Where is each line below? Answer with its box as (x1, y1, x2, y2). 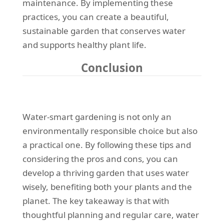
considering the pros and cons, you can (22, 152, 178, 164)
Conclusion (80, 59, 143, 75)
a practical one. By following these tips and (22, 138, 191, 150)
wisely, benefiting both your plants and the (22, 180, 192, 192)
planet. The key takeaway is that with (22, 194, 169, 206)
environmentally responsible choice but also (22, 124, 197, 136)
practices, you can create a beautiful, (22, 10, 169, 22)
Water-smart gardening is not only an (22, 110, 171, 122)
